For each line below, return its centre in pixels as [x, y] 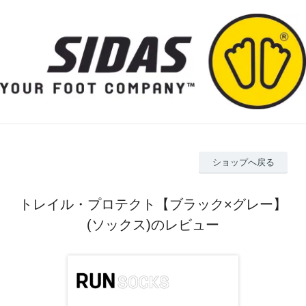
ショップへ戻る [243, 163]
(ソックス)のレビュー [153, 225]
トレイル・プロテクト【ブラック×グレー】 [153, 205]
